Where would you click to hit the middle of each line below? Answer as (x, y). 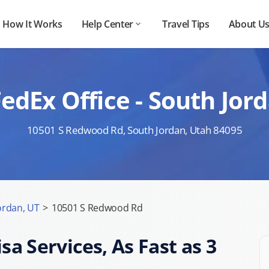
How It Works (32, 24)
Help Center (107, 24)
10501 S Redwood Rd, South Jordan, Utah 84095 (134, 130)
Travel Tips (186, 24)
